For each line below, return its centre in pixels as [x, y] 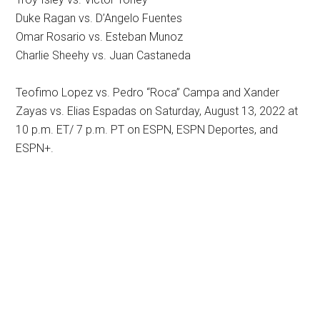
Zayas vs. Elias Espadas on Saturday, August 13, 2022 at [157, 111]
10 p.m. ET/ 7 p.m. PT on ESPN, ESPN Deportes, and [147, 129]
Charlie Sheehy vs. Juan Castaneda [104, 55]
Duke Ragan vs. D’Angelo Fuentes [99, 18]
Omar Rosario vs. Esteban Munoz [100, 36]
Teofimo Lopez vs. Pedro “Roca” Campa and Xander [148, 92]
